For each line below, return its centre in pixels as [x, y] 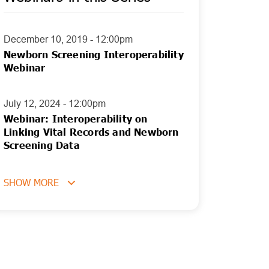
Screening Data [42, 145]
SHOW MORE [31, 182]
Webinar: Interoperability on [76, 119]
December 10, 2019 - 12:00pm [68, 39]
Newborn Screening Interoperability [94, 54]
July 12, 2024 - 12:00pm [55, 104]
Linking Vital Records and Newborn [91, 132]
